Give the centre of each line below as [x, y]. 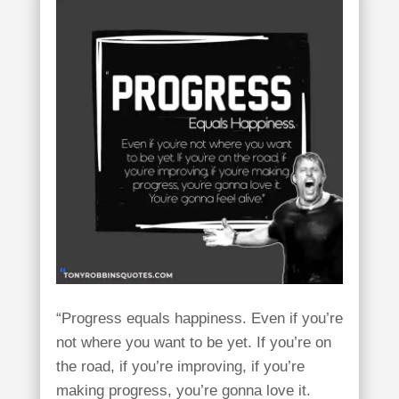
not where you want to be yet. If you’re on [193, 342]
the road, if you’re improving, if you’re [180, 366]
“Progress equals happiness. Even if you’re [199, 318]
